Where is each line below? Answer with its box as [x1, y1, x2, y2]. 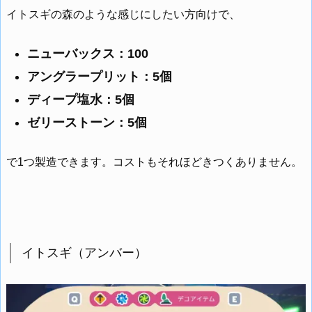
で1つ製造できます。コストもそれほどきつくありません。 [6, 156, 302, 169]
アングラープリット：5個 [27, 69, 172, 84]
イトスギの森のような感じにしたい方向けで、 [6, 8, 240, 20]
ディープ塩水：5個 [27, 92, 134, 107]
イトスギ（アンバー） [22, 245, 147, 260]
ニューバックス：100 [27, 46, 148, 61]
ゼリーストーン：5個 [27, 115, 147, 130]
